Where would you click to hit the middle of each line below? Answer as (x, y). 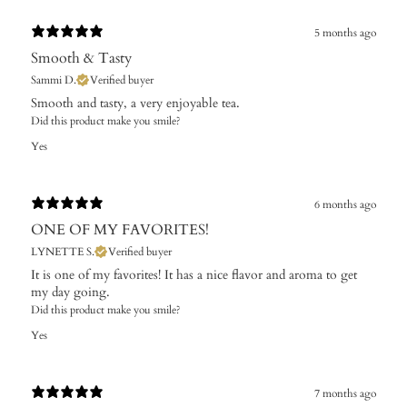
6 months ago (345, 205)
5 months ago (345, 33)
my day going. (70, 292)
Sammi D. (54, 79)
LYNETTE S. (63, 251)
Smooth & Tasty (81, 58)
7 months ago (345, 394)
